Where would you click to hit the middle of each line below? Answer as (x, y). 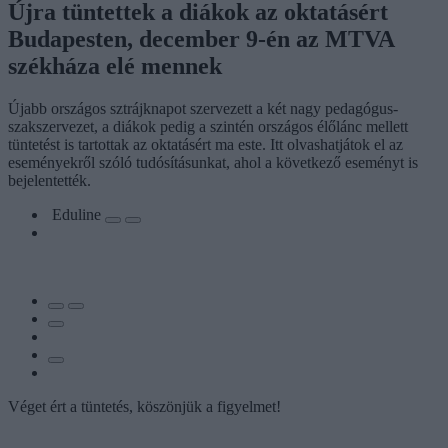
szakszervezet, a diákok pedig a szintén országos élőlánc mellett (208, 126)
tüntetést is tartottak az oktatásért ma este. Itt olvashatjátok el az (205, 144)
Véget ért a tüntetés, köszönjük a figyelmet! (144, 406)
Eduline (78, 214)
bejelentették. (49, 180)
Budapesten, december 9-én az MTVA (201, 38)
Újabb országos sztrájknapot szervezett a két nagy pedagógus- (203, 108)
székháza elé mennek (115, 65)
